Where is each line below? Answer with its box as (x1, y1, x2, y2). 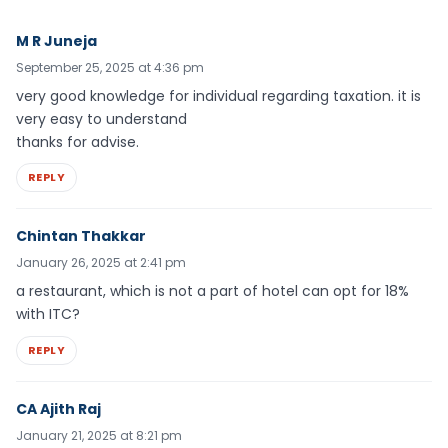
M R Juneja (16, 30, 97, 51)
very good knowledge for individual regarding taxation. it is (16, 85, 421, 106)
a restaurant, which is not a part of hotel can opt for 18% (16, 281, 409, 302)
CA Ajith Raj (16, 399, 101, 420)
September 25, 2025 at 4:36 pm (16, 58, 204, 76)
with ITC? (16, 304, 80, 325)
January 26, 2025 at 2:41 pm (16, 254, 186, 272)
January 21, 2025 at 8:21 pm (16, 427, 182, 445)
